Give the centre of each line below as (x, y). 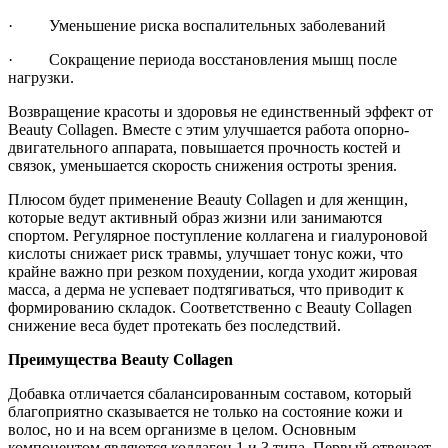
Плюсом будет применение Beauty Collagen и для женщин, (208, 200)
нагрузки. (41, 78)
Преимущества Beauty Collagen (120, 360)
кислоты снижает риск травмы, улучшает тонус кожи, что (205, 254)
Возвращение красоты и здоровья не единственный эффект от (220, 112)
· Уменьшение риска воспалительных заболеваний (197, 26)
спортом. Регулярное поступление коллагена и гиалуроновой (218, 236)
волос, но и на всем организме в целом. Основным (182, 430)
